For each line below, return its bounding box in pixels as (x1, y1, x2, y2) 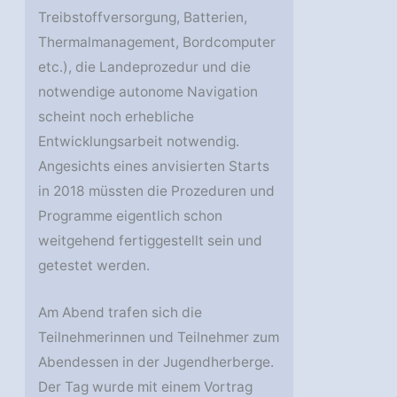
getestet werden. (38, 257, 151, 275)
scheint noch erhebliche (38, 108, 195, 126)
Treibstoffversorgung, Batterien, (38, 9, 248, 27)
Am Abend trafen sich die (38, 304, 203, 322)
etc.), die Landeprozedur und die (38, 58, 252, 76)
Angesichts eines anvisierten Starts (38, 158, 270, 175)
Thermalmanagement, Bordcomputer (38, 34, 276, 51)
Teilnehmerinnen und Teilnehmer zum (38, 329, 280, 346)
